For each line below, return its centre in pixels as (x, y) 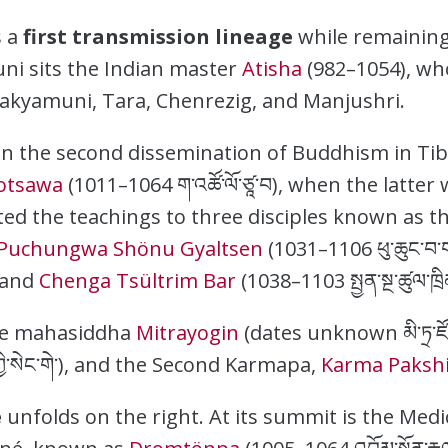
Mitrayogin (188, 332)
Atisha (272, 68)
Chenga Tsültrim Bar (138, 280)
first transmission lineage (158, 36)
